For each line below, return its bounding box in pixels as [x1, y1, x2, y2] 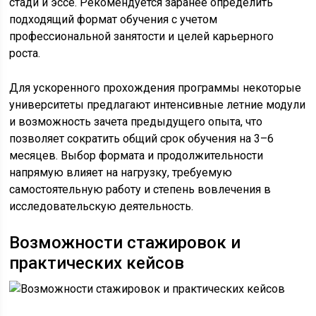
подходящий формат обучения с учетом [9, 13, 218, 27]
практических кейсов [9, 253, 185, 274]
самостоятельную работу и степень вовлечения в [9, 183, 272, 197]
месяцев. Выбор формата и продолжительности [9, 149, 264, 163]
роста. [9, 47, 41, 61]
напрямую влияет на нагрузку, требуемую [9, 166, 233, 180]
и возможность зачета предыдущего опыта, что [9, 115, 263, 129]
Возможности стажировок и [9, 233, 241, 253]
